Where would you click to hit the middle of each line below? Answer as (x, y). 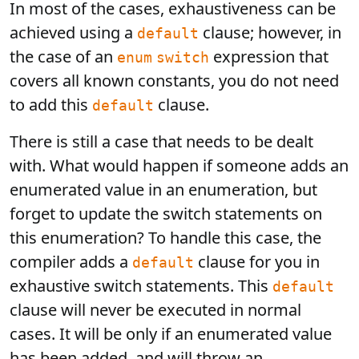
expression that (269, 56)
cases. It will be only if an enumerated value (171, 334)
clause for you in (257, 262)
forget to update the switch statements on (166, 214)
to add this (51, 105)
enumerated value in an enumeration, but (163, 190)
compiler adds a (71, 262)
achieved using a (73, 32)
